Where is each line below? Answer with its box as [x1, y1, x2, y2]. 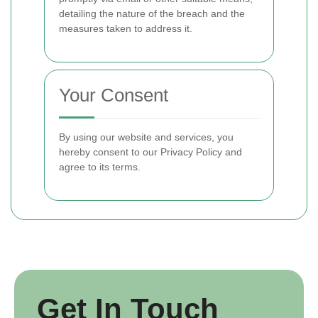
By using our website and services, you [59, 131, 234, 143]
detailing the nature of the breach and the [59, 8, 245, 19]
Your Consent [59, 84, 168, 106]
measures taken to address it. [59, 23, 192, 34]
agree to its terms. [59, 161, 141, 172]
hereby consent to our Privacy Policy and [59, 146, 242, 158]
